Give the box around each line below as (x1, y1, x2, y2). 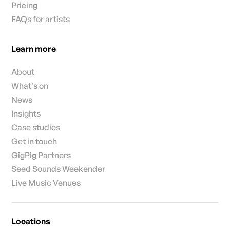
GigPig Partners (11, 150, 71, 161)
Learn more (11, 44, 56, 54)
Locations (11, 216, 51, 227)
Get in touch (11, 136, 57, 147)
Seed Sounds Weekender (11, 164, 106, 175)
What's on (11, 81, 49, 91)
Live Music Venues (11, 178, 81, 188)
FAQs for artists (11, 14, 70, 25)
